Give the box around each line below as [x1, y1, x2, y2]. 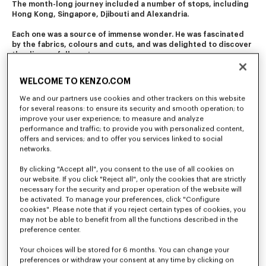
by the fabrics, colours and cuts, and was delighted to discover [12, 41, 252, 49]
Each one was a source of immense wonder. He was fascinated [12, 31, 244, 39]
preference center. [20, 226, 81, 233]
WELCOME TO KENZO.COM [20, 77, 131, 86]
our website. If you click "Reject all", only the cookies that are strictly [20, 176, 246, 183]
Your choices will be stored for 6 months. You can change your [20, 246, 230, 254]
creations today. [12, 81, 73, 89]
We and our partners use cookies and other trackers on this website [20, 95, 246, 102]
